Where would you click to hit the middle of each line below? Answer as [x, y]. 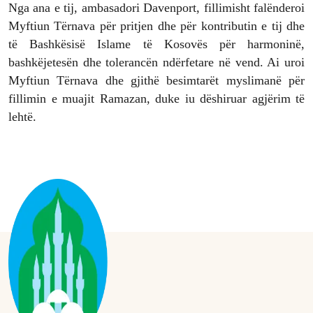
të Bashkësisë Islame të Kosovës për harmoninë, [156, 44]
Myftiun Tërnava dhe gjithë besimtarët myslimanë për [156, 81]
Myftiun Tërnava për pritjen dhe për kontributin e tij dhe [156, 26]
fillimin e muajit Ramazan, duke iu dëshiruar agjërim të [156, 99]
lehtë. [22, 117]
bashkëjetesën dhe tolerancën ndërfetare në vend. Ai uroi [156, 63]
